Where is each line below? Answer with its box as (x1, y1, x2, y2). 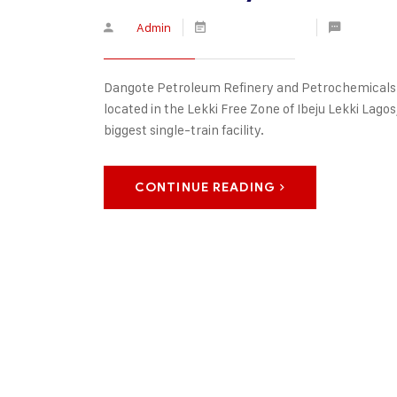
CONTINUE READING (135, 180, 276, 196)
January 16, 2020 (210, 19, 307, 35)
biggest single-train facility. (104, 121, 264, 139)
